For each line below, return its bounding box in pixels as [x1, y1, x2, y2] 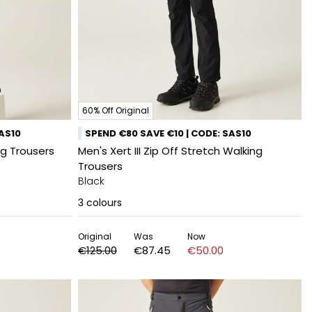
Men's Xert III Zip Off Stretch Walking [78, 143, 263, 158]
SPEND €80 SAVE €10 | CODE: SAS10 [85, 127, 251, 140]
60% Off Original [82, 104, 149, 116]
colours [86, 196, 122, 210]
